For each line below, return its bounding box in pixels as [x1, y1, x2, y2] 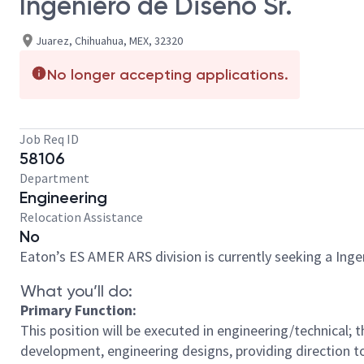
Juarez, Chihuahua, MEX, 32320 [36, 32, 183, 48]
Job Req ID [19, 131, 79, 147]
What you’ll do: [20, 281, 132, 301]
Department [19, 170, 89, 186]
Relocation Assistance [19, 209, 143, 225]
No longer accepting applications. [47, 66, 288, 84]
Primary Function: [20, 301, 136, 319]
